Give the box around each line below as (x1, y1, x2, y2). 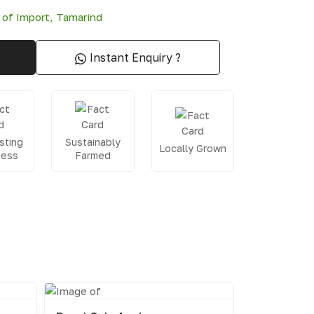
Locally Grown (158, 142, 226, 154)
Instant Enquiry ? (90, 50, 181, 64)
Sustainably (64, 135, 121, 148)
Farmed (74, 149, 111, 161)
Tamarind (56, 11, 102, 23)
